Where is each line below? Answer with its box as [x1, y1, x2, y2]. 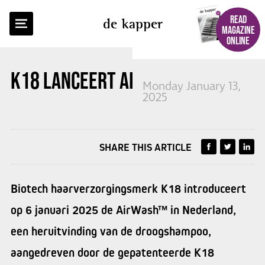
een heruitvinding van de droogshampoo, [11, 224, 211, 238]
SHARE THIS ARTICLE [99, 141, 192, 153]
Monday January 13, [143, 79, 241, 95]
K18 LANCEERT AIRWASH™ [11, 67, 198, 93]
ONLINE [227, 34, 250, 47]
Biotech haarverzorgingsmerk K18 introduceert [11, 182, 246, 196]
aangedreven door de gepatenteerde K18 [11, 245, 214, 260]
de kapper [102, 15, 163, 32]
